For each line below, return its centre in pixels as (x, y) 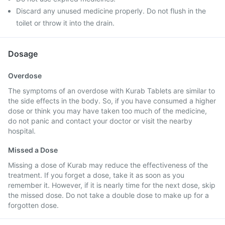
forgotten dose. (33, 205)
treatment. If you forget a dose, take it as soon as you (96, 175)
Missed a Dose (33, 150)
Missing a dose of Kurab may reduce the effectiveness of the (108, 165)
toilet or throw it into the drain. (65, 23)
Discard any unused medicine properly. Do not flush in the (111, 11)
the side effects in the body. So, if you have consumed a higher (112, 101)
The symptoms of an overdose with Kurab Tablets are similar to (111, 91)
